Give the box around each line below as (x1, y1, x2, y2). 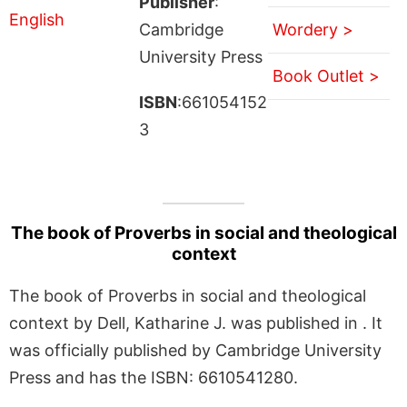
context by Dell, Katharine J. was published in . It (9, 313, 382, 333)
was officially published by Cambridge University (9, 340, 382, 360)
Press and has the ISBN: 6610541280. (9, 367, 298, 387)
